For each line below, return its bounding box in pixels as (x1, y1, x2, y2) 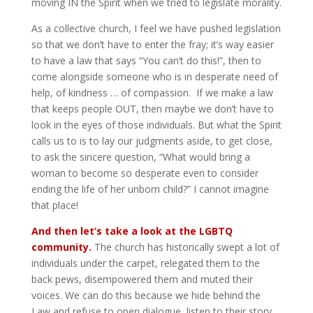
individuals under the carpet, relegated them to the (31, 256, 260, 270)
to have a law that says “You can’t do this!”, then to (31, 54, 261, 67)
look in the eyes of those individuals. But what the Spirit (31, 118, 282, 131)
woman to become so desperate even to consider (31, 166, 259, 180)
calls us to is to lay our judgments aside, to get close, (31, 134, 272, 147)
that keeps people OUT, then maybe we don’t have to (31, 102, 274, 115)
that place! (31, 198, 78, 212)
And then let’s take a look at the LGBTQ (31, 224, 233, 238)
